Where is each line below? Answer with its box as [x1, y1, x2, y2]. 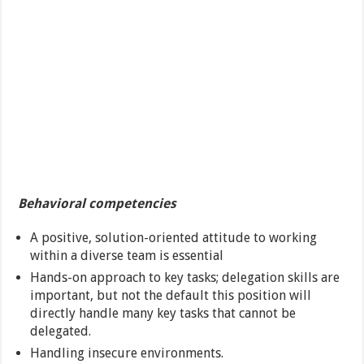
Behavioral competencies [18, 196, 177, 212]
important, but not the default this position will [30, 288, 312, 304]
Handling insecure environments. [30, 345, 224, 362]
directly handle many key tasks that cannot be [30, 305, 297, 322]
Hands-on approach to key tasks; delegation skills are [30, 270, 340, 286]
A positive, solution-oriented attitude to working [30, 230, 318, 246]
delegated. [30, 323, 92, 340]
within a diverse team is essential [30, 248, 224, 264]
